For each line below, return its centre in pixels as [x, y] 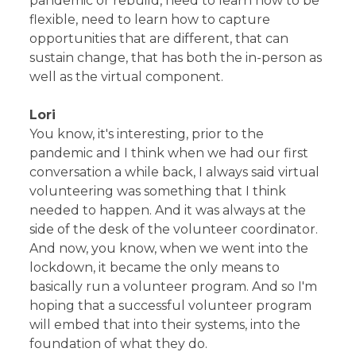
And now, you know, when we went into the [169, 248]
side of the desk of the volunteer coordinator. [174, 229]
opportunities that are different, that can [159, 38]
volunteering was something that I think [158, 191]
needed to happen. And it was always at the [168, 210]
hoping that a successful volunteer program [171, 305]
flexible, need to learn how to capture [150, 19]
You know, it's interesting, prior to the [147, 133]
